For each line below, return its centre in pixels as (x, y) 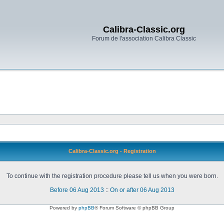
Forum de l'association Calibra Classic (144, 38)
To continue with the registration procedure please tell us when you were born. (112, 176)
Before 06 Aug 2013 (77, 190)
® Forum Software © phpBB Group (134, 208)
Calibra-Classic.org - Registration (112, 151)
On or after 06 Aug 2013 (142, 190)
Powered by (64, 208)
